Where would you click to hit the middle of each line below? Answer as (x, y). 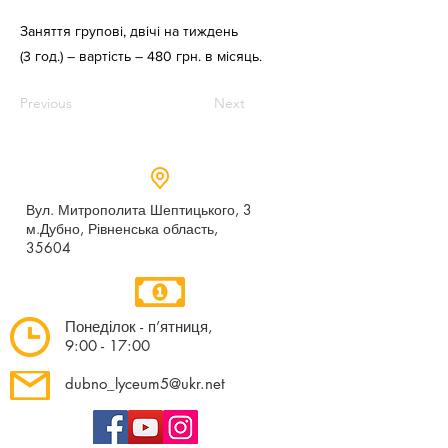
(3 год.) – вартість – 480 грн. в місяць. (141, 56)
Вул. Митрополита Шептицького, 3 (139, 209)
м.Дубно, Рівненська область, (122, 228)
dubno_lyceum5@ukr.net (145, 383)
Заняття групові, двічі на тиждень (129, 31)
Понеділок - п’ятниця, (139, 326)
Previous (46, 103)
